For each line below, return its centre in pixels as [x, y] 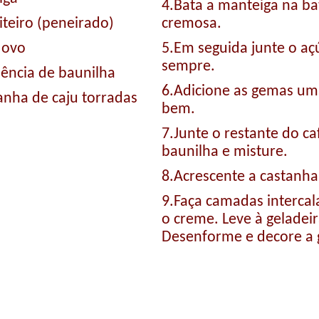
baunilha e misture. [225, 152]
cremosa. [192, 23]
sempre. [188, 66]
